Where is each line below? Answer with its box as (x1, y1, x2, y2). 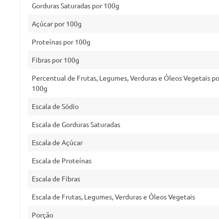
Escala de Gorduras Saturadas (32, 120, 120, 129)
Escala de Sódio (32, 102, 79, 110)
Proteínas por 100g (32, 37, 90, 46)
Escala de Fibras (32, 174, 80, 183)
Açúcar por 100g (32, 19, 82, 28)
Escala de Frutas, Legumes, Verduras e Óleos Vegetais (32, 192, 195, 201)
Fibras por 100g (32, 55, 79, 64)
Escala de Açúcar (32, 138, 83, 147)
